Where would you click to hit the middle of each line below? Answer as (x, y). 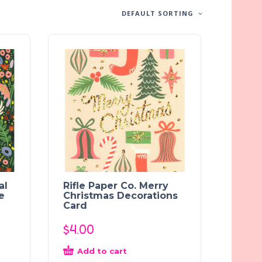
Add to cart (102, 251)
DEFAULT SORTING (158, 13)
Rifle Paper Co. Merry (116, 185)
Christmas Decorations (120, 195)
